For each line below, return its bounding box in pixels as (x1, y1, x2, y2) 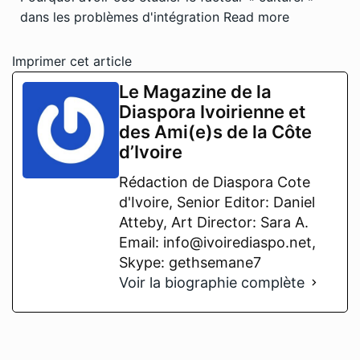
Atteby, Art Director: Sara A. (119, 213, 309, 231)
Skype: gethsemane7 (119, 253, 261, 271)
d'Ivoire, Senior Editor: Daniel (119, 193, 315, 211)
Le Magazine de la (119, 80, 272, 102)
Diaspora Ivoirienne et (119, 100, 305, 122)
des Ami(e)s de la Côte (119, 121, 312, 142)
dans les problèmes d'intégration (20, 8, 223, 25)
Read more (223, 8, 289, 25)
